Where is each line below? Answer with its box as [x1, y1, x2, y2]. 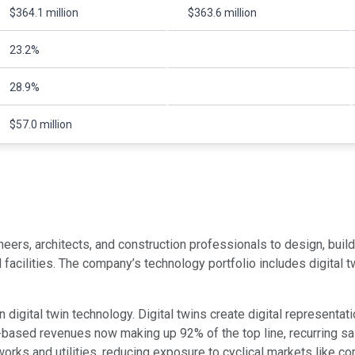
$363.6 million [188, 6, 257, 19]
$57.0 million [10, 117, 72, 131]
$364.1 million [10, 6, 78, 19]
